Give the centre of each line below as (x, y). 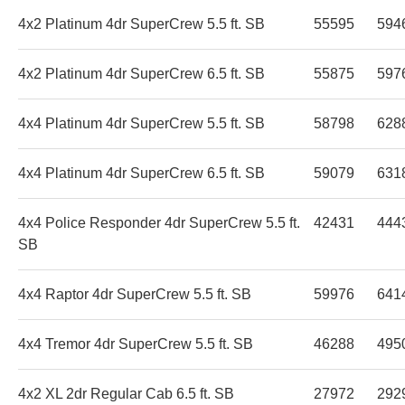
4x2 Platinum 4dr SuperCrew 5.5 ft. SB (141, 24)
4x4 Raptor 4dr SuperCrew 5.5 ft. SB (135, 294)
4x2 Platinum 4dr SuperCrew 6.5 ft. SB (141, 73)
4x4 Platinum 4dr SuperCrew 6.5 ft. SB (141, 173)
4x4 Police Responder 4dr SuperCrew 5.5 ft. (159, 222)
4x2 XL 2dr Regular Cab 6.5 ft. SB (126, 393)
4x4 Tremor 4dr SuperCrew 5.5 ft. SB (136, 344)
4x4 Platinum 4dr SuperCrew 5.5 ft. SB (141, 123)
